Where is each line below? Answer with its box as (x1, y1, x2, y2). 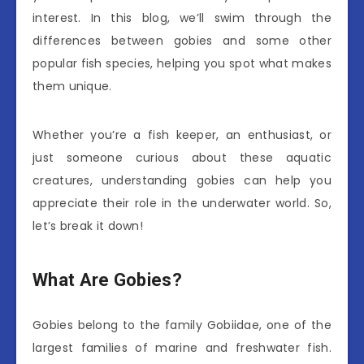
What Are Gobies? (32, 269, 182, 290)
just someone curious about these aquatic (32, 149, 331, 166)
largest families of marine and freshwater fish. (32, 339, 331, 356)
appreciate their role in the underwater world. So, (32, 194, 331, 211)
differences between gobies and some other (32, 32, 331, 49)
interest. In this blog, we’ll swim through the (32, 9, 331, 26)
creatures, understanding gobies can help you (32, 171, 331, 188)
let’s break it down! (32, 217, 144, 234)
